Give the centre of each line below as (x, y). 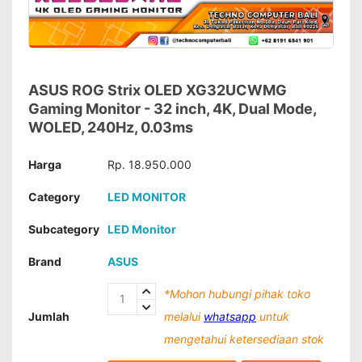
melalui (184, 316)
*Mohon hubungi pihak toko (237, 294)
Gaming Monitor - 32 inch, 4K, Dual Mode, (172, 109)
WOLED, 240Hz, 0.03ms (111, 127)
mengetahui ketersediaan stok (244, 339)
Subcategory (64, 229)
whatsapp (230, 316)
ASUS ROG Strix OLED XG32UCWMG (158, 90)
